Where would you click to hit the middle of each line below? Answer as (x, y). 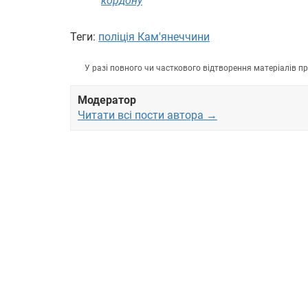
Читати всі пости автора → (147, 115)
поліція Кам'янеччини (154, 37)
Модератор (107, 100)
